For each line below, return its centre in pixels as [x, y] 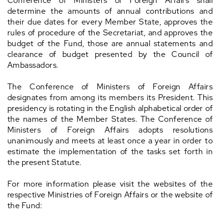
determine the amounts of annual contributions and [110, 11]
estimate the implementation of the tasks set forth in [110, 152]
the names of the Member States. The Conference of [110, 119]
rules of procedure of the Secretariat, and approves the [110, 33]
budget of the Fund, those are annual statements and [110, 44]
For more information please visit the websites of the [110, 184]
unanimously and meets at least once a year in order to [110, 141]
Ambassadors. [33, 65]
